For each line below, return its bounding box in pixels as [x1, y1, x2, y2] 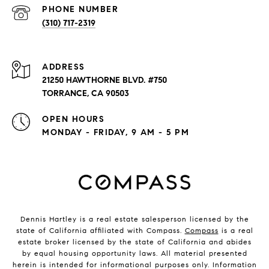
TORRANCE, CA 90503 [42, 88, 129, 99]
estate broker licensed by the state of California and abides [17, 237, 252, 247]
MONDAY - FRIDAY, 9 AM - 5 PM [42, 127, 189, 138]
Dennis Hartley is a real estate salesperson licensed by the [20, 214, 249, 224]
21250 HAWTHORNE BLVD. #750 [42, 75, 167, 86]
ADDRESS [42, 62, 85, 73]
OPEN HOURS [42, 114, 104, 125]
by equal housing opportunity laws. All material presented [22, 249, 247, 258]
